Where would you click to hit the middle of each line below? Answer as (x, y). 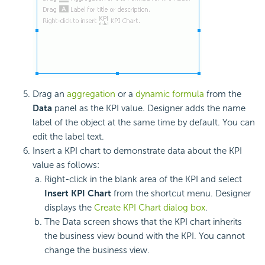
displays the (69, 207)
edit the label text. (68, 136)
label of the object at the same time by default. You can (144, 122)
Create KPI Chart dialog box (150, 207)
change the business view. (97, 250)
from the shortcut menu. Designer (181, 193)
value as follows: (66, 165)
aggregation (91, 94)
